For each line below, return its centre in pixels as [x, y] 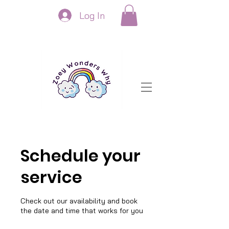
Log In [92, 15]
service [51, 177]
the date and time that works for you [82, 210]
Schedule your [81, 155]
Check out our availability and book [79, 201]
